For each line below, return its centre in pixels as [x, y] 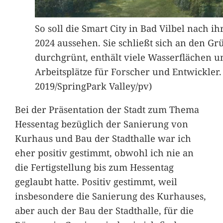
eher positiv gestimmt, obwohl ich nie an [104, 153]
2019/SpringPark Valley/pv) [93, 86]
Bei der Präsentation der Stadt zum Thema [107, 110]
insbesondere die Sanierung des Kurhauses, [110, 196]
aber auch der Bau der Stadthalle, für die [104, 211]
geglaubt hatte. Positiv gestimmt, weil [96, 182]
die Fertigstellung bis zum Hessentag [94, 167]
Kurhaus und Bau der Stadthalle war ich [103, 138]
